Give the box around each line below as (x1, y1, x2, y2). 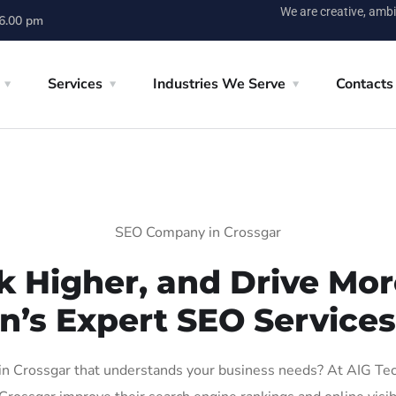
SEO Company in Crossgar (115, 223, 281, 242)
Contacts (336, 74, 393, 94)
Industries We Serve (153, 74, 286, 94)
